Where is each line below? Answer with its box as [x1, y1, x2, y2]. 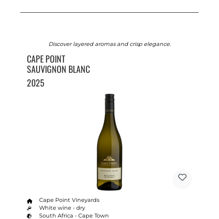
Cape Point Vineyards [39, 196, 100, 203]
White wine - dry [39, 204, 86, 211]
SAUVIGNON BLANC [26, 62, 90, 75]
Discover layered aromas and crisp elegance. [48, 40, 171, 47]
